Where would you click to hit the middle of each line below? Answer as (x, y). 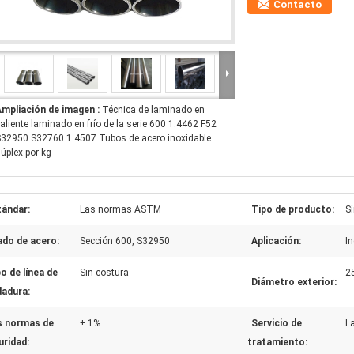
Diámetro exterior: (294, 282)
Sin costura (104, 273)
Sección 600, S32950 (125, 241)
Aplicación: (276, 241)
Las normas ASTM (121, 209)
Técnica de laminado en (153, 110)
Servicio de (277, 323)
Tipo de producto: (293, 209)
